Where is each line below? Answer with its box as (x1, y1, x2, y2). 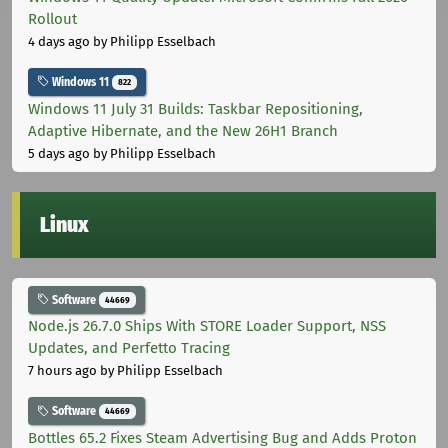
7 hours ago (28, 363, 97, 379)
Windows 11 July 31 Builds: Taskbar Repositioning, (28, 99, 363, 118)
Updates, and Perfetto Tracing (28, 339, 230, 358)
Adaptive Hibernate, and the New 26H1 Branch (28, 121, 338, 140)
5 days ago (28, 145, 90, 161)
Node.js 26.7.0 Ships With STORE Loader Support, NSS (28, 317, 386, 336)
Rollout (28, 9, 77, 28)
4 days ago (28, 33, 90, 49)
